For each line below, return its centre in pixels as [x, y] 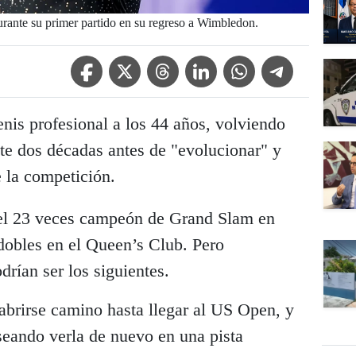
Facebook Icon [107, 64]
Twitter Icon [139, 64]
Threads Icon [179, 64]
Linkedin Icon [220, 64]
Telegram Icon [297, 64]
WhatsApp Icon [262, 64]
